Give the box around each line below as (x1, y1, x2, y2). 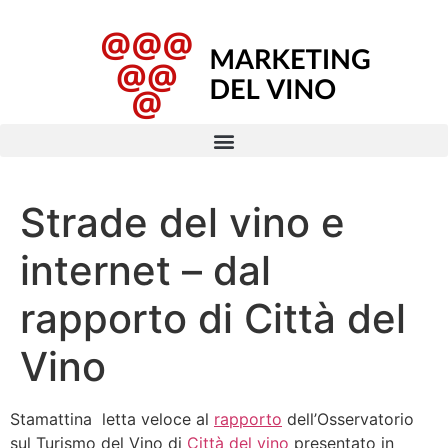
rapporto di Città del (20, 294, 406, 343)
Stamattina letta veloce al (10, 409, 214, 429)
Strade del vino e (20, 198, 345, 247)
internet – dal (20, 246, 271, 295)
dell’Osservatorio (282, 409, 414, 429)
